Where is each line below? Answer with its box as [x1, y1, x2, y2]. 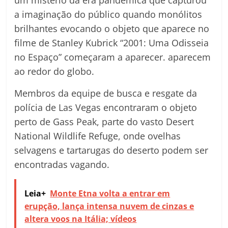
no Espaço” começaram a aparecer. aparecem [14, 51, 211, 64]
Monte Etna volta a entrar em [50, 188, 170, 199]
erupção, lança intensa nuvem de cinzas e [24, 201, 194, 212]
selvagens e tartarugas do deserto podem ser [14, 144, 209, 157]
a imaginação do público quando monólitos [14, 8, 203, 21]
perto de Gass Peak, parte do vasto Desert [14, 116, 194, 128]
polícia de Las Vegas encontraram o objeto [14, 101, 197, 114]
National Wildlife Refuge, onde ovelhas [14, 130, 181, 142]
